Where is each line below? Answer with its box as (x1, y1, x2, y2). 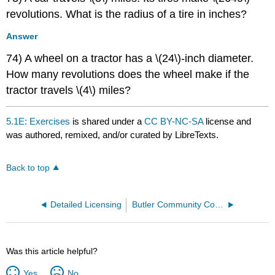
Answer (6, 31, 38, 41)
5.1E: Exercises (6, 115, 71, 126)
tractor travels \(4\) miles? (6, 83, 131, 96)
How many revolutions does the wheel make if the (6, 68, 250, 80)
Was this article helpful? (6, 246, 98, 256)
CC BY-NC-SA (144, 115, 206, 126)
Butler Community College (215, 199, 224, 209)
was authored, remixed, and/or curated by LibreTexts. (6, 129, 219, 140)
